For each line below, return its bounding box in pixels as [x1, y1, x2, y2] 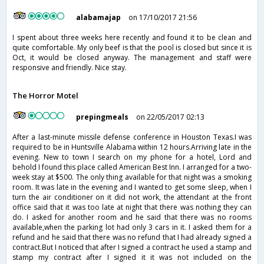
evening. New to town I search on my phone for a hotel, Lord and [12, 152, 252, 163]
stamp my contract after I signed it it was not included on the [12, 252, 252, 263]
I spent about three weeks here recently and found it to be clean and [12, 32, 252, 43]
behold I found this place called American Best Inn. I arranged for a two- [12, 162, 252, 173]
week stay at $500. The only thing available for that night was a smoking [12, 172, 252, 183]
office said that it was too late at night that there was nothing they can [12, 202, 252, 213]
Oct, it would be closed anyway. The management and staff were [12, 52, 252, 63]
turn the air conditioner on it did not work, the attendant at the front [12, 192, 252, 203]
